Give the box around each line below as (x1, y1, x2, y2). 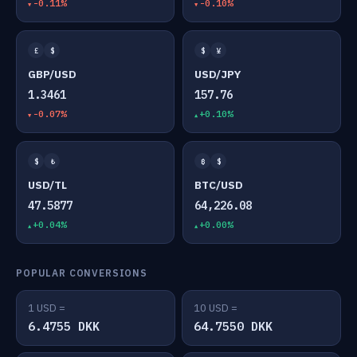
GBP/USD (28, 67, 76, 81)
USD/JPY (194, 67, 241, 81)
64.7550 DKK (194, 319, 273, 334)
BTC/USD (194, 178, 243, 192)
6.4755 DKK (28, 319, 100, 334)
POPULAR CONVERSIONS (16, 267, 147, 279)
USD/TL (28, 178, 67, 192)
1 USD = (28, 301, 65, 315)
